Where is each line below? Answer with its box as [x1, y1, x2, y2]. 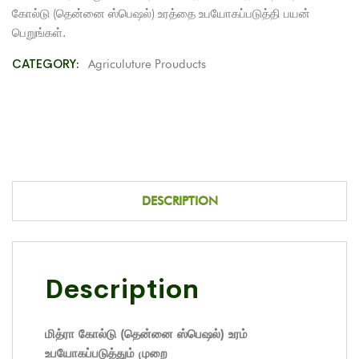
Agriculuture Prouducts [88, 56, 206, 71]
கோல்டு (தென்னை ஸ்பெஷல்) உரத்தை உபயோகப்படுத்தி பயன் [12, 6, 310, 21]
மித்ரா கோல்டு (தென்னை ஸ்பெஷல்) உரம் [45, 326, 248, 341]
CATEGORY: [12, 55, 83, 71]
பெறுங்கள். [12, 25, 66, 40]
